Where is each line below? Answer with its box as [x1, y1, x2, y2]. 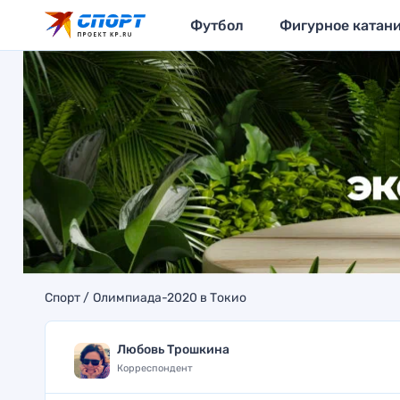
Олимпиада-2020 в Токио [92, 290, 246, 305]
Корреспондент [116, 362, 193, 374]
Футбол [189, 16, 244, 34]
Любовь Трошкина [116, 342, 229, 357]
